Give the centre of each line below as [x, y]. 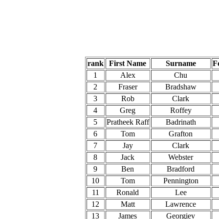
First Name [128, 63]
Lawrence [181, 204]
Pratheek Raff [128, 122]
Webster [181, 157]
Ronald [128, 192]
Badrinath [181, 122]
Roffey [181, 110]
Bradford [181, 169]
